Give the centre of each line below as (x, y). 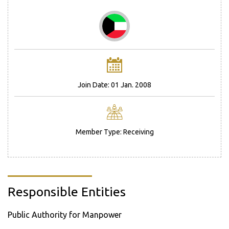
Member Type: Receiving (114, 132)
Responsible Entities (67, 192)
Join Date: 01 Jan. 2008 (114, 85)
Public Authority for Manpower (65, 215)
